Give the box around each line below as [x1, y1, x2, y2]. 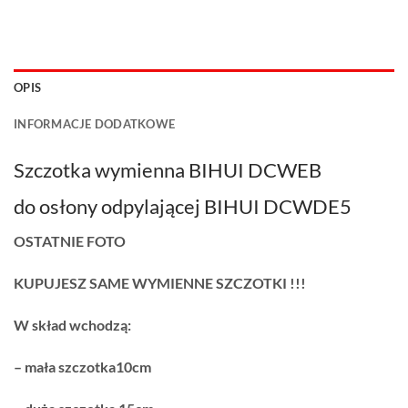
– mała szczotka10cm [14, 357, 151, 375]
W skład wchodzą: [14, 315, 131, 333]
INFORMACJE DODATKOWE [14, 116, 176, 131]
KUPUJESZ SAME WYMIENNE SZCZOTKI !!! [14, 274, 306, 292]
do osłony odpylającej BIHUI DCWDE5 [14, 194, 352, 219]
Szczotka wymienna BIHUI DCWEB [14, 157, 321, 182]
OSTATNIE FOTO [14, 232, 126, 250]
